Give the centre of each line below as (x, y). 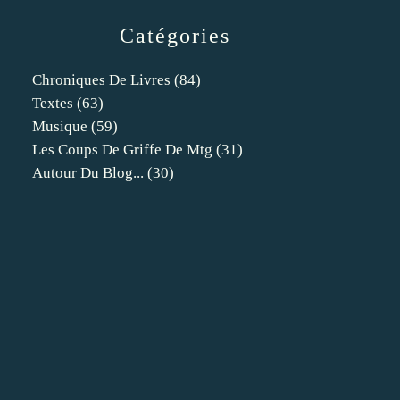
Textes (53, 103)
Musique (60, 126)
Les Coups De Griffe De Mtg (122, 150)
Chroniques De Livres (101, 80)
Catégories (175, 36)
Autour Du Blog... (88, 173)
